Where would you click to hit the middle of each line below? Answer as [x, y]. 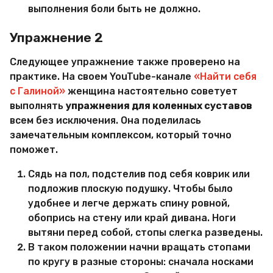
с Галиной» [37, 91]
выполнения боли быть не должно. [114, 9]
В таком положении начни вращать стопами [139, 247]
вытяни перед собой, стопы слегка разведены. [145, 232]
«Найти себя [225, 76]
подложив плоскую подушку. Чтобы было [130, 188]
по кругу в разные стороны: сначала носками [141, 261]
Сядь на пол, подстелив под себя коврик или [139, 174]
